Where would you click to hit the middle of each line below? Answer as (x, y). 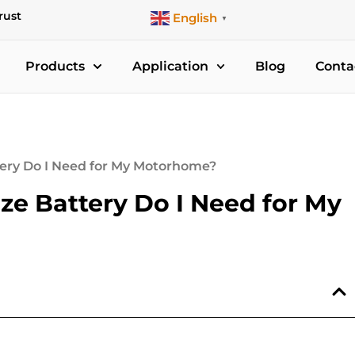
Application (170, 66)
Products (55, 66)
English (195, 17)
